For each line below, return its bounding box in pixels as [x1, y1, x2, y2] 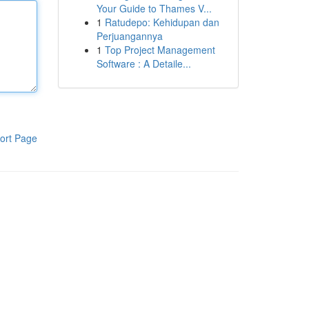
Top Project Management [104, 43, 215, 57]
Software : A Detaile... [96, 57, 191, 70]
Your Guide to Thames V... [96, 1, 212, 15]
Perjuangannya [96, 29, 163, 43]
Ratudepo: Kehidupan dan [104, 15, 219, 29]
